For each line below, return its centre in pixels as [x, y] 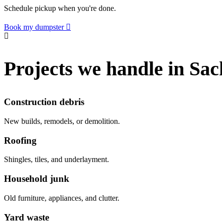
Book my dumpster [34, 27]
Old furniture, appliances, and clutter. [62, 198]
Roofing [20, 140]
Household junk [37, 179]
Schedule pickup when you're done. [60, 8]
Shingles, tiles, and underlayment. [56, 160]
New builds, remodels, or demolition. [62, 121]
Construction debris [44, 102]
